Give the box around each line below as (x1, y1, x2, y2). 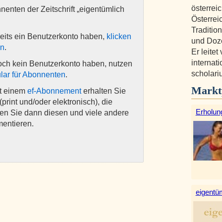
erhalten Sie (81, 87, 126, 96)
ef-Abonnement (27, 87, 81, 96)
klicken (107, 32, 131, 41)
